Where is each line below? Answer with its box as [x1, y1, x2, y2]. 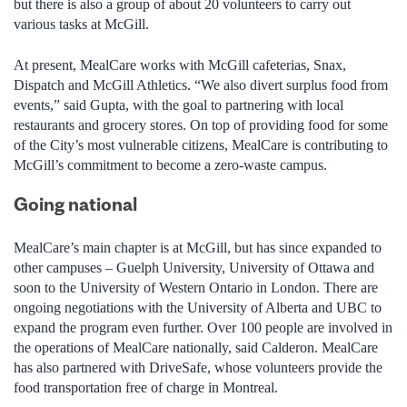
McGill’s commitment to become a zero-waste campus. [14, 156, 327, 173]
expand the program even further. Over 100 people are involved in [14, 319, 392, 335]
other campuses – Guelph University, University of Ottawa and [14, 259, 374, 275]
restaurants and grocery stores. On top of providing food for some [14, 116, 388, 133]
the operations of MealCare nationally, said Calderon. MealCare [14, 339, 378, 355]
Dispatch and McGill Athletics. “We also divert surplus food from [14, 76, 388, 93]
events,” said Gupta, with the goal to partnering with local [14, 96, 343, 113]
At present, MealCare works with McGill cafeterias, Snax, [14, 56, 346, 73]
